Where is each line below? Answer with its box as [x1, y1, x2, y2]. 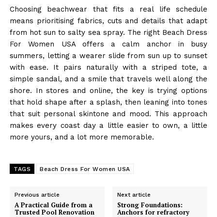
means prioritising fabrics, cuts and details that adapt [10, 16, 207, 25]
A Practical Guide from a [15, 200, 93, 209]
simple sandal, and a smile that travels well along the [10, 74, 207, 83]
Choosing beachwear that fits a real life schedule [10, 4, 207, 14]
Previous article [15, 191, 60, 198]
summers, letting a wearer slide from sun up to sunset [10, 51, 207, 60]
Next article [117, 191, 151, 198]
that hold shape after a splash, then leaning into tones [10, 97, 207, 107]
